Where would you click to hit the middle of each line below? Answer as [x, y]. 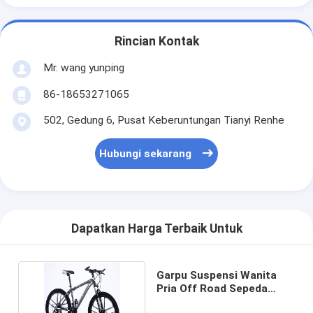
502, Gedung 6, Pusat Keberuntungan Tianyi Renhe [163, 120]
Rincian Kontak [156, 42]
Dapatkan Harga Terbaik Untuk [156, 229]
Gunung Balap [191, 301]
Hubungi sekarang [146, 154]
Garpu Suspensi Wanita [216, 275]
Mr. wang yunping [83, 67]
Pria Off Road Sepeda [212, 288]
